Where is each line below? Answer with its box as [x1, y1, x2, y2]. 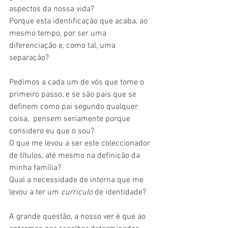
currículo [61, 187, 93, 197]
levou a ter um [9, 187, 61, 197]
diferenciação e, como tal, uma [9, 40, 118, 51]
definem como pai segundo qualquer [9, 101, 140, 112]
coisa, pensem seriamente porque [9, 113, 132, 124]
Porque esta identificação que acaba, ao [9, 16, 150, 26]
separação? [9, 52, 49, 63]
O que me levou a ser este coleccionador [9, 138, 152, 149]
